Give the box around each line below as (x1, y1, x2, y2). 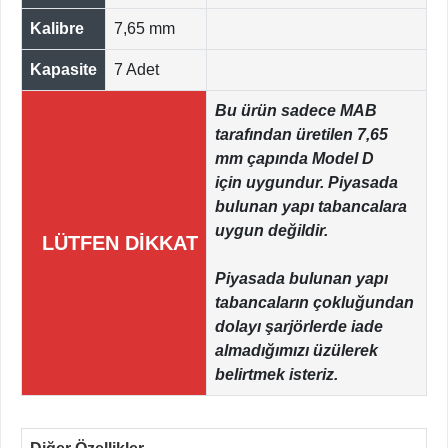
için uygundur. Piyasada (215, 174, 398, 192)
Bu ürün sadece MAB (215, 102, 377, 120)
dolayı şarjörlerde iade (215, 318, 387, 336)
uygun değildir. (215, 222, 328, 240)
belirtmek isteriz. (215, 366, 338, 384)
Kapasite (30, 61, 97, 79)
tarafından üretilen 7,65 (215, 126, 388, 144)
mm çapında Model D (215, 150, 374, 168)
